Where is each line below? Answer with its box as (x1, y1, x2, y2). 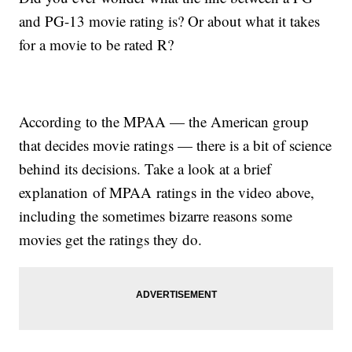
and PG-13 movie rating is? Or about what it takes (19, 11, 321, 31)
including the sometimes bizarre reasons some (19, 206, 293, 226)
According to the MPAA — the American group (19, 112, 310, 132)
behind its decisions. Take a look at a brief (19, 159, 272, 179)
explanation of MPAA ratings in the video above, (19, 182, 315, 203)
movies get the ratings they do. (19, 229, 203, 250)
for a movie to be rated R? (19, 35, 174, 55)
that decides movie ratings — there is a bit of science (19, 135, 332, 156)
